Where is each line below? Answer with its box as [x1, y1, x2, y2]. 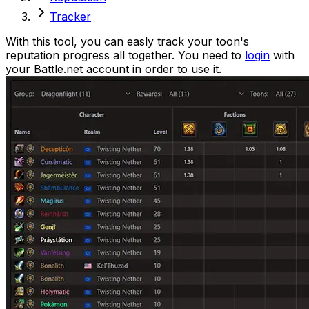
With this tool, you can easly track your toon [6, 34, 240, 48]
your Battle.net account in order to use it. [6, 61, 221, 76]
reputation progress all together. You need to [6, 48, 241, 62]
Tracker [50, 9, 91, 23]
